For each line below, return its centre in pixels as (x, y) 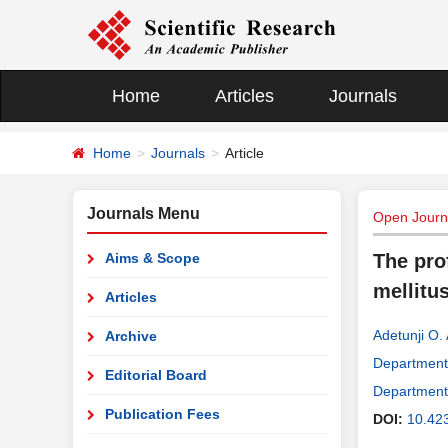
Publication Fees (162, 414)
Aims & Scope (152, 258)
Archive (131, 336)
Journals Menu (143, 213)
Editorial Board (156, 375)
